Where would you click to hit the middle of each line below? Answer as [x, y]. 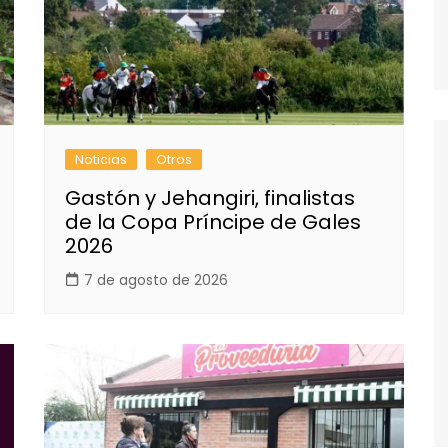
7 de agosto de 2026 [156, 279]
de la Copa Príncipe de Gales [213, 221]
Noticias [101, 159]
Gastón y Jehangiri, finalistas [210, 197]
